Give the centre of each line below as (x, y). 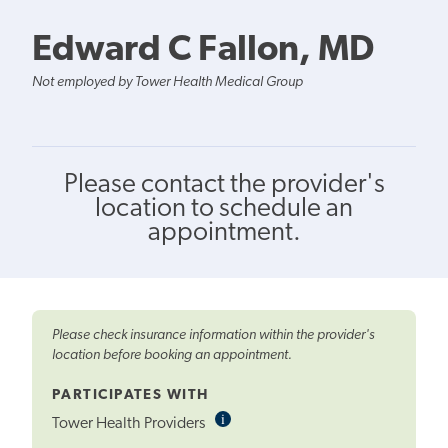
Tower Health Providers (130, 424)
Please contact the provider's (224, 185)
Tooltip (245, 435)
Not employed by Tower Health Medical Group (167, 82)
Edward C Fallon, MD (203, 50)
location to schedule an (224, 209)
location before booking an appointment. (172, 355)
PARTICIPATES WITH (130, 395)
